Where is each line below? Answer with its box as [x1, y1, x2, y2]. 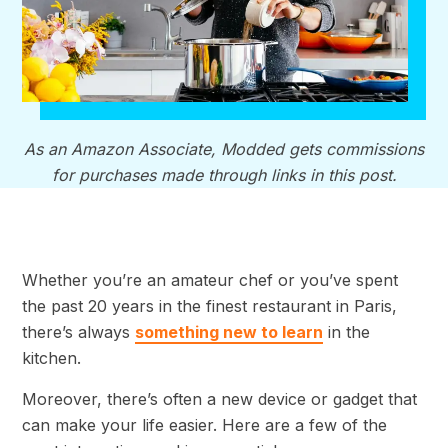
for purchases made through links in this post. [51, 165, 397, 186]
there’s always [22, 322, 135, 343]
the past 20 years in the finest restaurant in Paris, [22, 296, 397, 317]
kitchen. [22, 348, 81, 369]
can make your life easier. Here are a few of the [22, 415, 387, 436]
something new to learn [135, 322, 323, 343]
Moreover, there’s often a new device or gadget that [22, 389, 417, 410]
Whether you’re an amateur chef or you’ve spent [22, 270, 398, 291]
